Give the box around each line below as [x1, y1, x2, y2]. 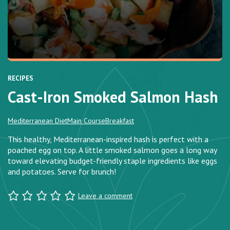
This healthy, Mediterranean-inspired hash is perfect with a [8, 134, 208, 145]
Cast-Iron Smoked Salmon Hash [8, 87, 218, 107]
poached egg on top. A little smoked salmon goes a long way [8, 145, 217, 156]
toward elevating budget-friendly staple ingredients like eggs [8, 156, 217, 166]
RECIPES [8, 74, 33, 83]
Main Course [67, 116, 105, 126]
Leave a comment [78, 191, 132, 201]
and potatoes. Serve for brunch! [8, 166, 116, 177]
